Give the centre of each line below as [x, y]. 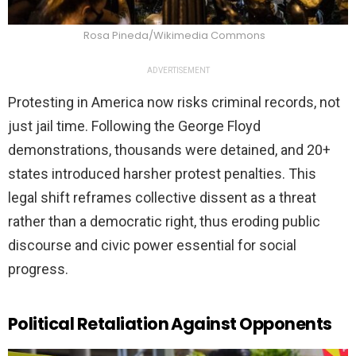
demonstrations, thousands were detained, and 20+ [169, 150]
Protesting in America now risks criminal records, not [174, 103]
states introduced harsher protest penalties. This [162, 174]
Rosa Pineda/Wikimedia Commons [174, 36]
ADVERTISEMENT [178, 71]
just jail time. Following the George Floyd [134, 126]
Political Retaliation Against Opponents [170, 324]
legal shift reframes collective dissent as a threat [162, 198]
